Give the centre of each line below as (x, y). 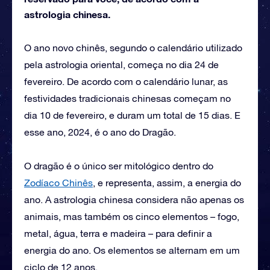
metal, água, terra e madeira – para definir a (118, 233)
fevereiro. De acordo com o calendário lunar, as (126, 81)
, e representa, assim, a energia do (167, 182)
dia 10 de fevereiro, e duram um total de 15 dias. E (132, 115)
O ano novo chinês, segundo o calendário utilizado (133, 47)
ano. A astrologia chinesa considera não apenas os (134, 199)
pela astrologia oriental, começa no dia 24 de (121, 64)
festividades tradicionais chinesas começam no (127, 98)
